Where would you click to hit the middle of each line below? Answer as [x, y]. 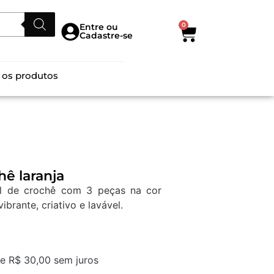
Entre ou [99, 27]
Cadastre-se [106, 36]
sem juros [74, 260]
